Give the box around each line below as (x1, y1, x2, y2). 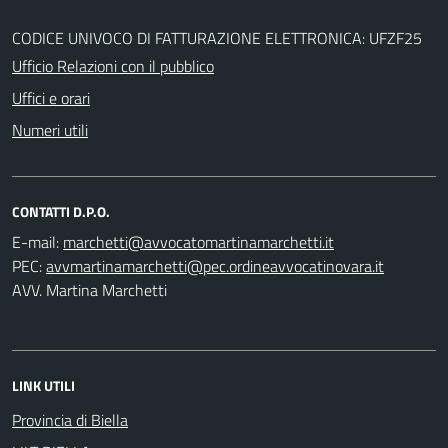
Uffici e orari (12, 85, 90, 110)
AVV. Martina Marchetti (12, 277, 167, 302)
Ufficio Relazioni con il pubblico (12, 53, 214, 78)
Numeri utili (12, 117, 88, 142)
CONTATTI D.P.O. (12, 200, 110, 222)
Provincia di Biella (12, 407, 128, 432)
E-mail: (12, 229, 59, 254)
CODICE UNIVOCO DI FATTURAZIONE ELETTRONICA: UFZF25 (12, 25, 422, 50)
